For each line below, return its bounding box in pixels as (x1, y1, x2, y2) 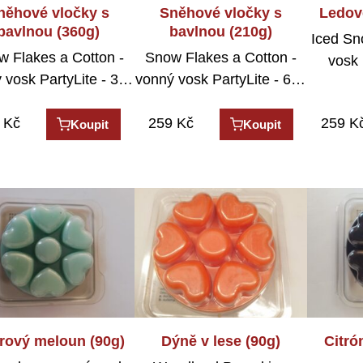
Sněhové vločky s (159, 4, 282, 21)
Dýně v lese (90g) (160, 332, 280, 349)
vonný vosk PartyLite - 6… (135, 71, 306, 88)
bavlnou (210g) (169, 23, 272, 40)
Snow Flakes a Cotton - (144, 49, 297, 66)
